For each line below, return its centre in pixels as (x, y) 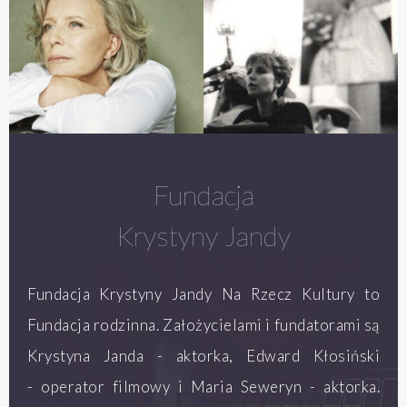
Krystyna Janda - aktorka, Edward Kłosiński (203, 356)
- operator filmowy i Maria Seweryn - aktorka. (203, 387)
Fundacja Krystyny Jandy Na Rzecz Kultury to (203, 294)
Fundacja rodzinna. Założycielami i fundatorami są (203, 325)
